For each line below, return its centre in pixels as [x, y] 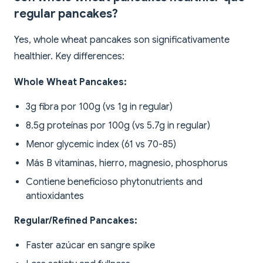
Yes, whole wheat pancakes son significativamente [122, 40]
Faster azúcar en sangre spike [90, 246]
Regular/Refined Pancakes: [76, 221]
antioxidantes [55, 196]
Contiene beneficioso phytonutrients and [114, 182]
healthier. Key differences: [69, 57]
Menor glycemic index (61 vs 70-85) [101, 145]
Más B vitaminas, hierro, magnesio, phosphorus [127, 163]
